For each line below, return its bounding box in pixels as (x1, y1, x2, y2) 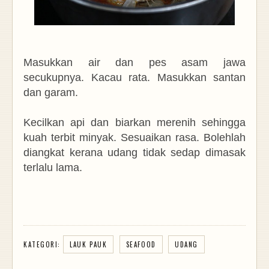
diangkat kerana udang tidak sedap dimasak (23, 146, 246, 159)
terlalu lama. (23, 161, 85, 174)
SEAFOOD (125, 239, 156, 249)
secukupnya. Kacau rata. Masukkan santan (23, 71, 246, 83)
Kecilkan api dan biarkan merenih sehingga (23, 116, 246, 128)
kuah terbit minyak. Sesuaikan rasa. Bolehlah (23, 131, 246, 144)
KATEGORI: (23, 239, 64, 249)
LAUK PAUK (70, 239, 107, 249)
